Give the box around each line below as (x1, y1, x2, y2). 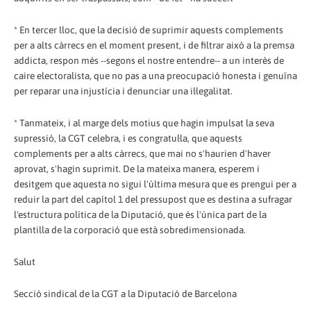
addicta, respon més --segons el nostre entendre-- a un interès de (14, 54, 284, 66)
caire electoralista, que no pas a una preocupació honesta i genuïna (14, 69, 297, 81)
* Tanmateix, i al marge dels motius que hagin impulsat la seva (14, 117, 274, 128)
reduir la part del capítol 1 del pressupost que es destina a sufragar (14, 193, 292, 205)
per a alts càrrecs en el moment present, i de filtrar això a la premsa (14, 39, 294, 51)
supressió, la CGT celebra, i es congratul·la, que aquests (14, 132, 242, 144)
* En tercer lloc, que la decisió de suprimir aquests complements (14, 24, 283, 35)
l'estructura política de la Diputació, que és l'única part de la (14, 208, 267, 220)
